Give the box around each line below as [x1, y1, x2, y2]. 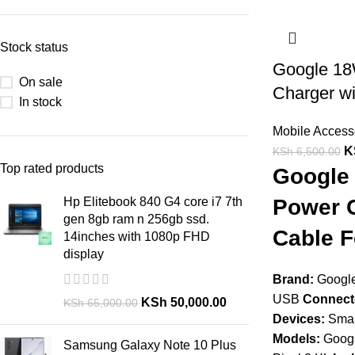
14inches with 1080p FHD [63, 230, 210, 243]
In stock [19, 95, 62, 109]
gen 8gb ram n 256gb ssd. [63, 212, 209, 226]
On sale [19, 75, 63, 89]
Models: [272, 332, 320, 345]
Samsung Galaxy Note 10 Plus [63, 338, 236, 352]
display [63, 247, 104, 261]
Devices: [272, 312, 325, 326]
